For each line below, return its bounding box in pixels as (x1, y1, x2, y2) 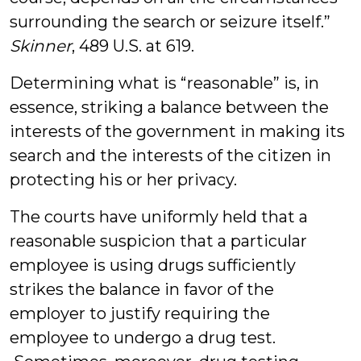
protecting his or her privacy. (10, 170, 237, 189)
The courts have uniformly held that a (10, 207, 308, 226)
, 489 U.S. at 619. (72, 36, 194, 56)
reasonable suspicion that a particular (10, 231, 307, 251)
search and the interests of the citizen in (10, 146, 331, 165)
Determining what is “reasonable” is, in (10, 73, 319, 93)
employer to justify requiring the (10, 304, 270, 323)
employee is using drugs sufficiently (10, 255, 296, 275)
